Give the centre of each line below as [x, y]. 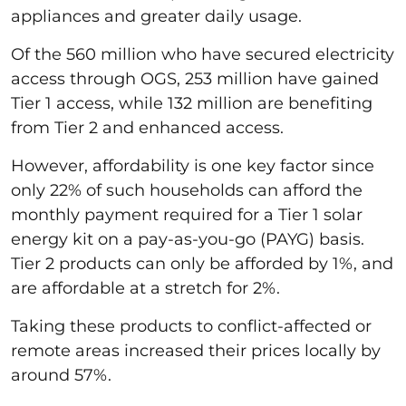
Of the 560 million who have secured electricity [203, 54]
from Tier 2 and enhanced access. [152, 127]
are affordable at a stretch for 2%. [150, 288]
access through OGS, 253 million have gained [195, 78]
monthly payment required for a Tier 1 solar [187, 214]
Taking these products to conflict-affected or [191, 326]
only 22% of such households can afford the [187, 190]
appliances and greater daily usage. [161, 16]
